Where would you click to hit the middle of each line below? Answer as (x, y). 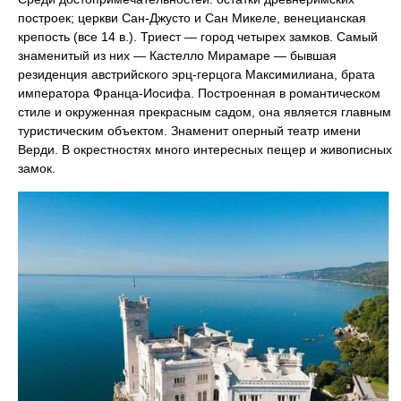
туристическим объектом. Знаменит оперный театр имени (189, 131)
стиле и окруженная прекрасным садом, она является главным (205, 112)
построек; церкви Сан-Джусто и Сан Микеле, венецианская (192, 18)
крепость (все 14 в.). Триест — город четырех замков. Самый (198, 37)
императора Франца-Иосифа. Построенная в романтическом (199, 93)
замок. (37, 168)
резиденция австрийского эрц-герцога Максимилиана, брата (196, 74)
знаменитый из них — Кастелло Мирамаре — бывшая (177, 55)
